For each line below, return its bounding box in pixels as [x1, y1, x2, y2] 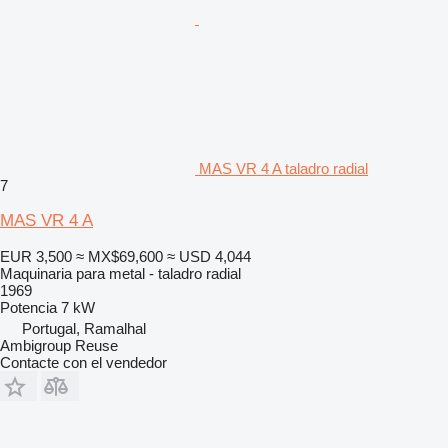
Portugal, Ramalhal [22, 319, 146, 337]
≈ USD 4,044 [167, 247, 251, 265]
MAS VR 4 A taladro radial [199, 159, 368, 177]
